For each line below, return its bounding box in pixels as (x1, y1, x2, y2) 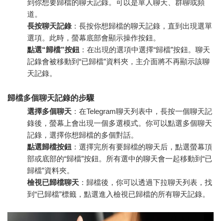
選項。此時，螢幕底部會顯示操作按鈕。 (27, 34, 160, 42)
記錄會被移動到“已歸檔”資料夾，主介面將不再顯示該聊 (27, 57, 210, 66)
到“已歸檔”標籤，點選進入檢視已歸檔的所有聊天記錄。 (27, 190, 210, 198)
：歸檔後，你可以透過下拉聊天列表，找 (79, 178, 212, 186)
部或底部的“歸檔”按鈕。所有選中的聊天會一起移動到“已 (27, 154, 212, 163)
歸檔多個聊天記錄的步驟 (7, 94, 94, 102)
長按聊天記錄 (27, 22, 72, 30)
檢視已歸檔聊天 (27, 178, 79, 186)
